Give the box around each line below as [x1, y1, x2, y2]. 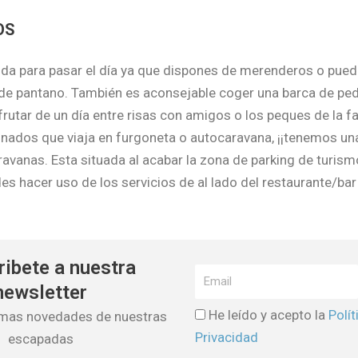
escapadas [7, 330, 74, 347]
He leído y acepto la [208, 306, 328, 323]
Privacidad [194, 328, 258, 345]
